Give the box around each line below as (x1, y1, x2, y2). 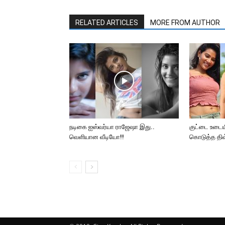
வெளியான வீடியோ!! (69, 133, 124, 141)
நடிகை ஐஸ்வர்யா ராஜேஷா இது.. (69, 123, 155, 131)
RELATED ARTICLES (75, 19, 138, 27)
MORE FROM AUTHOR (150, 19, 220, 27)
